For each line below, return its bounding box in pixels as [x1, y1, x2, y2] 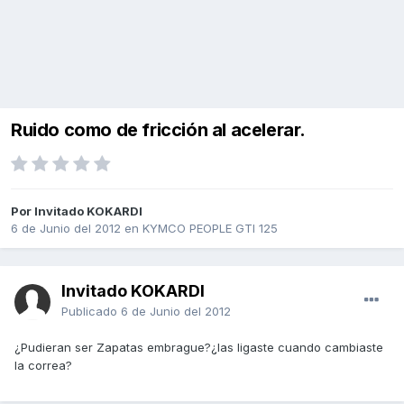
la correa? [14, 358, 72, 373]
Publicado [61, 304, 121, 319]
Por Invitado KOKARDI [11, 204, 142, 219]
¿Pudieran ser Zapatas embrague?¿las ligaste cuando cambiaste [14, 340, 383, 355]
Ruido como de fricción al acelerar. [11, 119, 306, 142]
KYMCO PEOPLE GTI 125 [142, 221, 278, 236]
